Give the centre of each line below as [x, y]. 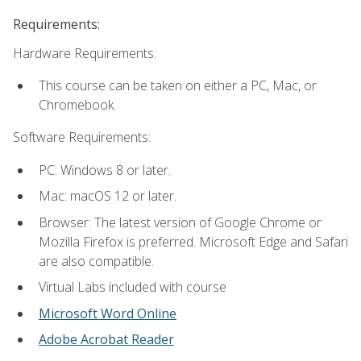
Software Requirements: [82, 137]
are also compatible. [96, 261]
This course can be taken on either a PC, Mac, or [178, 85]
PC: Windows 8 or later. [105, 170]
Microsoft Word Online [108, 313]
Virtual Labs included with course [133, 287]
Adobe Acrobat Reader [106, 340]
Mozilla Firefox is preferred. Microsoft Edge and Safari [193, 241]
